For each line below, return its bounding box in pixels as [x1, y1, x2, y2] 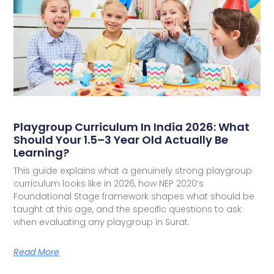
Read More [13, 246, 60, 259]
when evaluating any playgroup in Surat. [13, 216, 190, 229]
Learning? [13, 145, 70, 161]
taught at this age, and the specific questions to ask [13, 203, 242, 216]
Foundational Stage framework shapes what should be [13, 190, 255, 203]
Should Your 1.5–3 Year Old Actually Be [13, 132, 229, 148]
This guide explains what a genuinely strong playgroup [13, 165, 253, 177]
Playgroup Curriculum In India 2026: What [13, 119, 250, 135]
